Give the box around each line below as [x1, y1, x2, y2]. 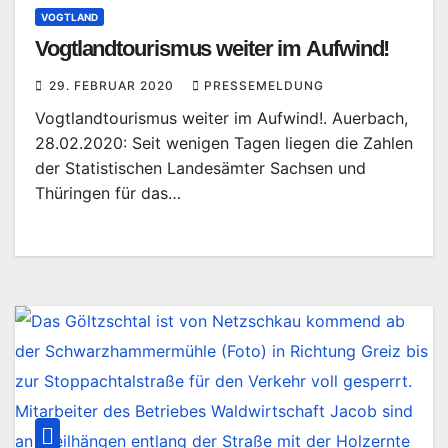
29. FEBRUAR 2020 [49, 78, 178, 93]
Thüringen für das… [35, 183, 181, 203]
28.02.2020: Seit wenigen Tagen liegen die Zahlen [35, 133, 413, 153]
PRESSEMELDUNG [204, 78, 324, 93]
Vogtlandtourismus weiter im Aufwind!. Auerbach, [35, 108, 408, 128]
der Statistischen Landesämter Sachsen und [35, 158, 366, 178]
